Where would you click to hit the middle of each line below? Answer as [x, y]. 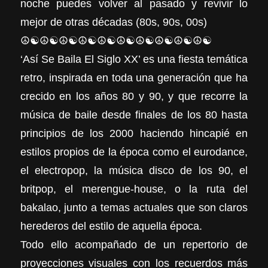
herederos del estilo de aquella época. [111, 226]
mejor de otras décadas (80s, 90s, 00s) [113, 22]
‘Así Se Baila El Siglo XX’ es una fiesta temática [134, 59]
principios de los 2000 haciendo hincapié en [134, 133]
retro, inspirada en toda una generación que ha [134, 77]
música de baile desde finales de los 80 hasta [134, 115]
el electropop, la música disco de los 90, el [134, 170]
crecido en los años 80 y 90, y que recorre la [134, 96]
